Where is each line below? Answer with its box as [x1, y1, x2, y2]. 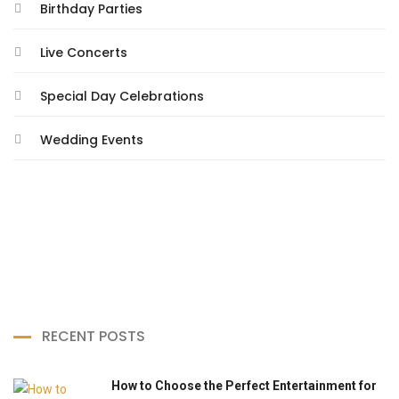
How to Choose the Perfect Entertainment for [111, 379, 377, 393]
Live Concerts [40, 44, 127, 61]
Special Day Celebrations [40, 87, 204, 105]
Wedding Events [40, 131, 143, 149]
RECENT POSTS [42, 326, 145, 346]
